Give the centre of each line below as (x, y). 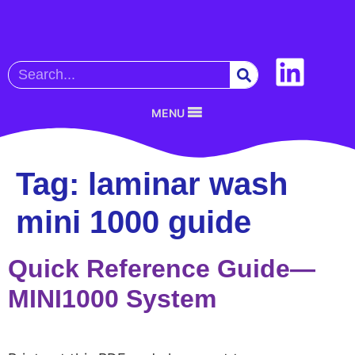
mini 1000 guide (134, 222)
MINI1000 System (112, 299)
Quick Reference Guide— (162, 269)
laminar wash (188, 184)
